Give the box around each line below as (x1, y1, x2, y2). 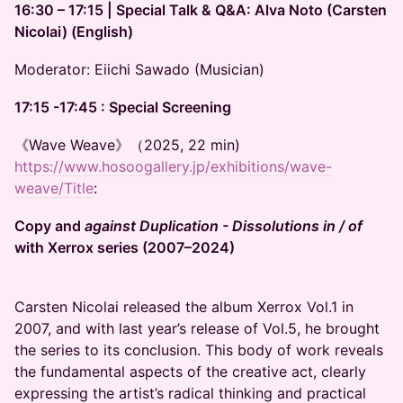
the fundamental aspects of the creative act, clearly (14, 363, 366, 381)
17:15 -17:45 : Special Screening (14, 98, 231, 116)
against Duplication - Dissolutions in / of (85, 217, 363, 235)
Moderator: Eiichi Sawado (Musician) (14, 60, 264, 78)
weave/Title (14, 179, 94, 197)
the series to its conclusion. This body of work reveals (14, 341, 383, 359)
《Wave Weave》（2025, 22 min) (14, 136, 240, 154)
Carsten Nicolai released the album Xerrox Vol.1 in (14, 298, 354, 316)
